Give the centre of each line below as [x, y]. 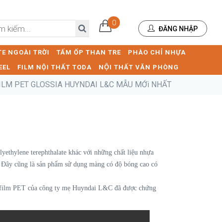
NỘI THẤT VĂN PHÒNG [139, 67]
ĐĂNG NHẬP [177, 29]
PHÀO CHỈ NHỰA [157, 52]
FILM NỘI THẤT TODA [55, 67]
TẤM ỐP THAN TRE [89, 52]
